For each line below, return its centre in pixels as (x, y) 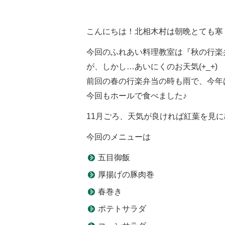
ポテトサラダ (122, 209)
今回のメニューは (119, 137)
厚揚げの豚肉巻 (126, 175)
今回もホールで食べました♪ (137, 96)
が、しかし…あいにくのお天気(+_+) (152, 67)
